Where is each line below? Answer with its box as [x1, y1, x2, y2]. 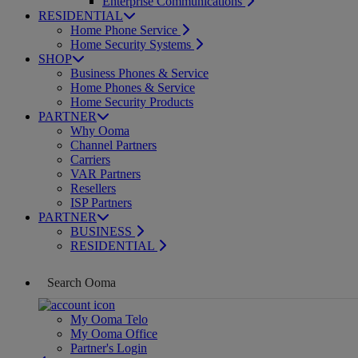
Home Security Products [70, 94, 193, 109]
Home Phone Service [70, 22, 181, 37]
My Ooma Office [70, 326, 157, 340]
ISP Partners [70, 195, 132, 209]
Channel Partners [70, 137, 157, 152]
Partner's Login [70, 340, 147, 355]
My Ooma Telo [70, 312, 148, 326]
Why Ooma [70, 123, 129, 137]
